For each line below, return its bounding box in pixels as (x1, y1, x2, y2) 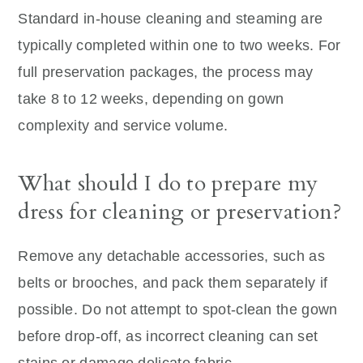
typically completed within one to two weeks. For (18, 36, 341, 53)
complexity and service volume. (18, 117, 228, 134)
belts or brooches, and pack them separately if (18, 274, 328, 291)
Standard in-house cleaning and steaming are (18, 10, 323, 27)
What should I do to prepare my (18, 168, 318, 199)
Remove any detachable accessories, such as (18, 247, 325, 264)
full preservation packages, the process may (18, 63, 314, 80)
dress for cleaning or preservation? (18, 196, 342, 227)
